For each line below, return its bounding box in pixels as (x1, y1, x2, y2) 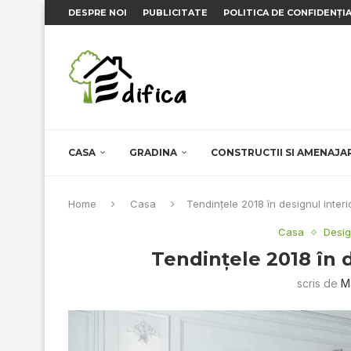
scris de (297, 277, 342, 290)
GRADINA (129, 147, 177, 158)
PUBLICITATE (143, 7, 208, 18)
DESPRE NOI (68, 7, 127, 18)
